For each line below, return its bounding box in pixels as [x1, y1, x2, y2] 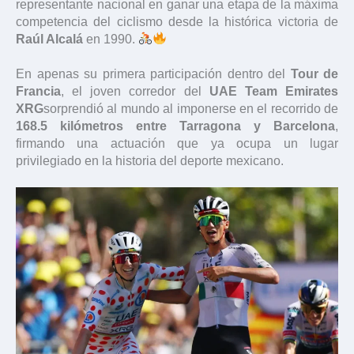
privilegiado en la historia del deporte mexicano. [16, 153, 284, 168]
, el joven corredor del [61, 84, 209, 98]
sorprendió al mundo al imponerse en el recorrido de [43, 101, 338, 115]
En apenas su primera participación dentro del [16, 66, 291, 81]
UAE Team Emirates [209, 84, 339, 98]
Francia [16, 84, 61, 98]
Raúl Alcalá [16, 32, 83, 46]
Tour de [290, 66, 338, 81]
